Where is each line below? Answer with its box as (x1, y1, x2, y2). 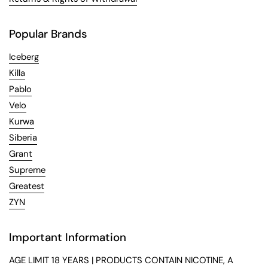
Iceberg (9, 51, 39, 63)
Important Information (9, 230, 126, 245)
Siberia (9, 132, 37, 144)
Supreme (9, 164, 45, 176)
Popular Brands (9, 26, 87, 41)
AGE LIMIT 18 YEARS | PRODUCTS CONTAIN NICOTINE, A (9, 254, 233, 266)
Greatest (9, 180, 44, 192)
